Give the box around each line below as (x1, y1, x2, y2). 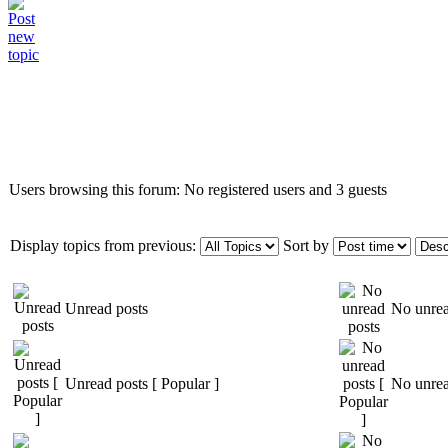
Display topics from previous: (10, 236, 196, 254)
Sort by (283, 236, 329, 254)
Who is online (9, 123, 101, 141)
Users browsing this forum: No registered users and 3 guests (9, 180, 387, 198)
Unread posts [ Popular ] (65, 374, 219, 392)
